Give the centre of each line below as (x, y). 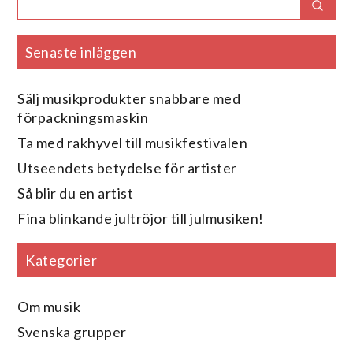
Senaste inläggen (81, 52)
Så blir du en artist (76, 193)
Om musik (49, 306)
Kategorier (61, 260)
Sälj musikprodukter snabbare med (129, 98)
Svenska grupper (72, 331)
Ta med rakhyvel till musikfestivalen (133, 142)
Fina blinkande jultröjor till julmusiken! (141, 218)
